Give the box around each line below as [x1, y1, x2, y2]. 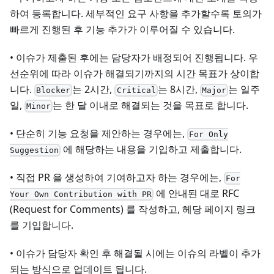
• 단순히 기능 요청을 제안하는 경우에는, [10, 127, 187, 140]
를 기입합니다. [10, 218, 73, 232]
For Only [189, 130, 229, 139]
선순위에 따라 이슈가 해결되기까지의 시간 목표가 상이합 [10, 67, 259, 80]
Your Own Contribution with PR [10, 190, 152, 199]
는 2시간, [72, 83, 115, 96]
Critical [116, 86, 156, 95]
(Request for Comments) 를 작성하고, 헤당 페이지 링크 [10, 202, 256, 216]
